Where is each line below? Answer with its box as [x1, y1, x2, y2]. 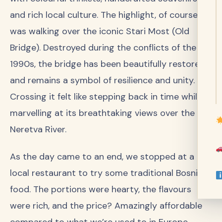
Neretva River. [10, 123, 66, 136]
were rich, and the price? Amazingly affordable [10, 199, 202, 212]
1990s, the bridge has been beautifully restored [10, 58, 205, 70]
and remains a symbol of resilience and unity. [10, 74, 195, 87]
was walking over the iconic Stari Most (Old [10, 25, 189, 38]
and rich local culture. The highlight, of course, [10, 9, 199, 21]
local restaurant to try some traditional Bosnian [10, 166, 208, 179]
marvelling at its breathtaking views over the [10, 107, 195, 119]
